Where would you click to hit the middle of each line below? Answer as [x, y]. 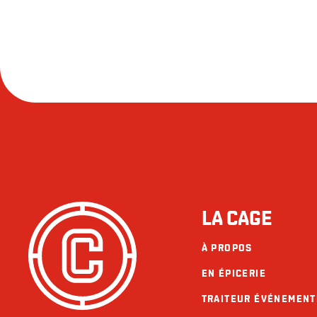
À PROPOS [227, 248]
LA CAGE [236, 218]
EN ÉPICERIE [234, 273]
